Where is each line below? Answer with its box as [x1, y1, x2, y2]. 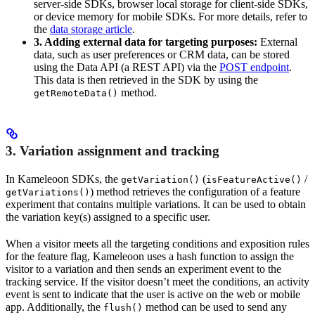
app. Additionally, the [6, 301, 103, 314]
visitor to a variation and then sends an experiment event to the [6, 263, 281, 276]
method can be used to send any [143, 301, 287, 314]
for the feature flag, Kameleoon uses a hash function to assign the [6, 250, 294, 263]
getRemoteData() [34, 87, 118, 98]
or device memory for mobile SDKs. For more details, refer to [34, 10, 307, 22]
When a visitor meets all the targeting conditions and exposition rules [6, 238, 309, 250]
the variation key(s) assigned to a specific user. [6, 211, 210, 224]
